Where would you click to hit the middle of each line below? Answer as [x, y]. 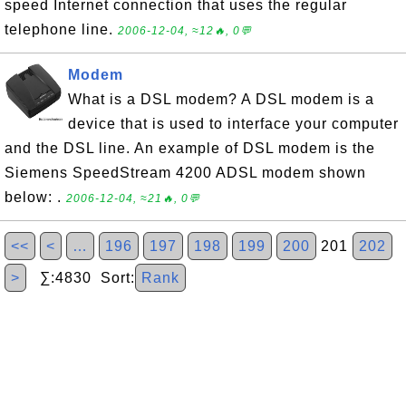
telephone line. [61, 29]
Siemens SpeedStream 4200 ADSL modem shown [185, 173]
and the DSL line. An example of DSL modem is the [190, 148]
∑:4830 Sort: [81, 278]
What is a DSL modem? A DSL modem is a [221, 99]
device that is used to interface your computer [233, 124]
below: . [35, 197]
